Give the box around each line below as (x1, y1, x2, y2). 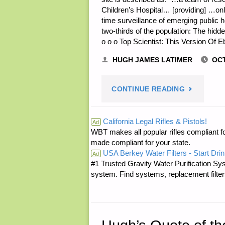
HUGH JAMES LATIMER (112, 56, 192, 64)
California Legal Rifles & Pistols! (100, 117, 207, 126)
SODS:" (184, 128, 211, 136)
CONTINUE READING (111, 85, 185, 93)
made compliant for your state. (90, 138, 190, 147)
